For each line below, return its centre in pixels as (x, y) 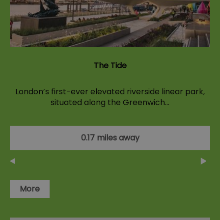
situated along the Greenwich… (110, 102)
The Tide (110, 65)
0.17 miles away (110, 137)
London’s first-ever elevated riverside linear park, (110, 91)
